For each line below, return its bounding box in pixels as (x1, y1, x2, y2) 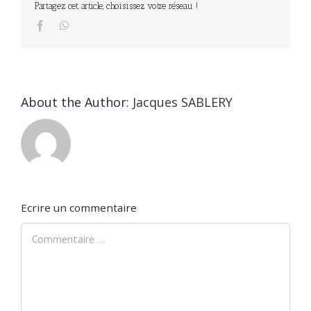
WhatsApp (69, 19, 116, 31)
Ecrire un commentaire (21, 201, 137, 215)
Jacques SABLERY (133, 94, 233, 111)
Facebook (45, 19, 88, 31)
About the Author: (21, 94, 133, 111)
